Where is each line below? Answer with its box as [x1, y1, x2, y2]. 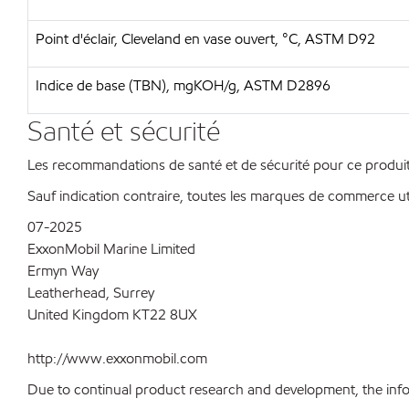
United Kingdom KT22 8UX [27, 305, 197, 324]
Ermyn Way [27, 261, 99, 280]
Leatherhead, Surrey [27, 283, 154, 302]
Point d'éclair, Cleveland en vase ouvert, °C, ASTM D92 [36, 29, 375, 48]
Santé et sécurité [27, 113, 220, 148]
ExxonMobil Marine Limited [27, 239, 195, 258]
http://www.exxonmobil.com [27, 349, 207, 368]
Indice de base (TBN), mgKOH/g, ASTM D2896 [36, 76, 330, 95]
